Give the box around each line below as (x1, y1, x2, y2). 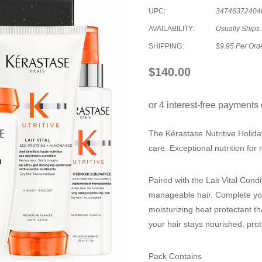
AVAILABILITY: (149, 25, 194, 33)
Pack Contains (149, 251, 202, 261)
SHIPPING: (149, 42, 184, 50)
